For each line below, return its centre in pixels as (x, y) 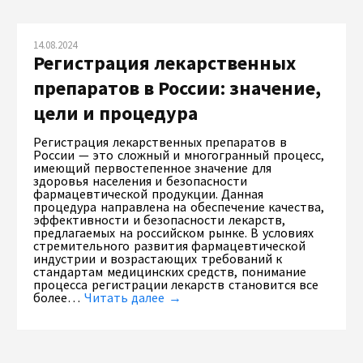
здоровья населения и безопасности (140, 181)
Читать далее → (132, 297)
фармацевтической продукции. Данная (149, 194)
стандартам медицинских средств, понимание (170, 271)
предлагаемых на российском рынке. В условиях (173, 233)
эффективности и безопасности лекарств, (159, 220)
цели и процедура (115, 113)
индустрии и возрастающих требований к (158, 258)
